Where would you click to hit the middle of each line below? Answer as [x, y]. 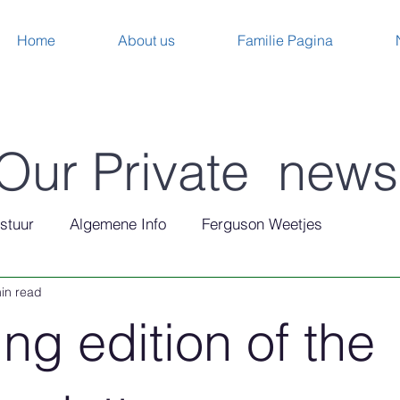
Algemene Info [118, 223]
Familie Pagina [285, 40]
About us [146, 40]
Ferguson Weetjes [262, 223]
